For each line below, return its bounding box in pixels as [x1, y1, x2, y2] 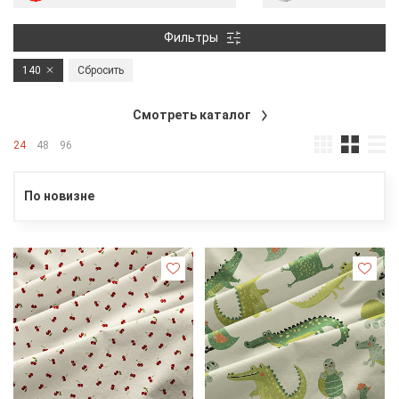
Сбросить [77, 63, 124, 77]
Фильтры [164, 30, 218, 45]
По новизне [24, 188, 94, 203]
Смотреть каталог [132, 107, 254, 122]
